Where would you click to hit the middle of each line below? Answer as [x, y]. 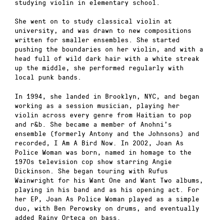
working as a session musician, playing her [97, 105]
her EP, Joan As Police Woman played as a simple [107, 198]
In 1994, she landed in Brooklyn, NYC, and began [107, 96]
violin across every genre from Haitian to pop [103, 114]
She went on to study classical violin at [93, 21]
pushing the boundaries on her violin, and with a [109, 49]
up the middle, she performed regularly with [99, 68]
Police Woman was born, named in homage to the [103, 152]
